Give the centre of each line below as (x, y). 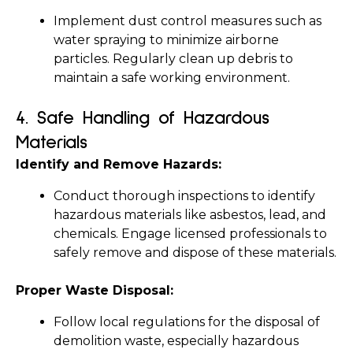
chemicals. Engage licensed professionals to (190, 234)
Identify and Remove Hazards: (119, 164)
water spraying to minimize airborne (166, 40)
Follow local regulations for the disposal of (187, 322)
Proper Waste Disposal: (95, 290)
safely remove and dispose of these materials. (195, 253)
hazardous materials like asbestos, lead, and (190, 215)
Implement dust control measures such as (188, 21)
